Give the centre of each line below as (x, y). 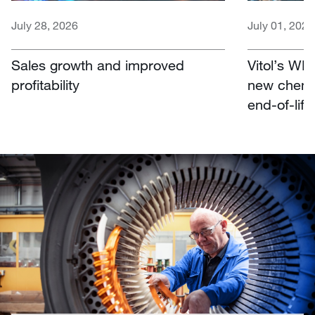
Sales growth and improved (98, 65)
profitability (45, 84)
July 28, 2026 (45, 25)
